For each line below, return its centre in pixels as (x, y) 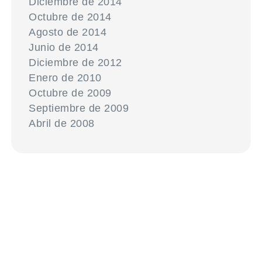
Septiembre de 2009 (79, 108)
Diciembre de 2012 (75, 63)
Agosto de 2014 (68, 32)
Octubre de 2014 (70, 17)
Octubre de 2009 (70, 93)
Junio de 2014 (64, 47)
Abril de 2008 (62, 123)
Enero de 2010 (65, 78)
